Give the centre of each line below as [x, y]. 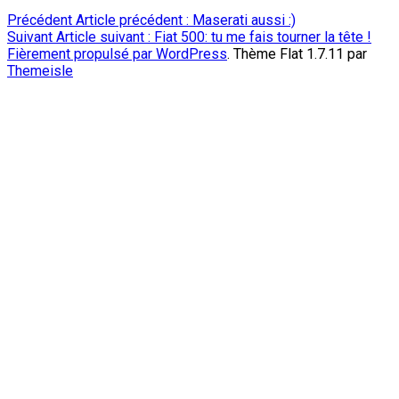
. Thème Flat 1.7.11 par [297, 53]
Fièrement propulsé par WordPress [117, 53]
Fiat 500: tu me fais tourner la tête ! [263, 37]
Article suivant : [103, 37]
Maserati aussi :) [244, 20]
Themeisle [40, 70]
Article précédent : [132, 20]
